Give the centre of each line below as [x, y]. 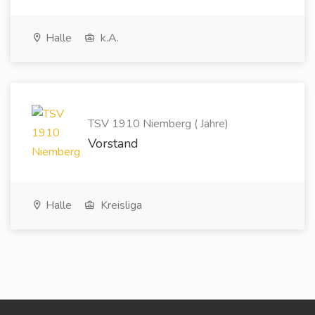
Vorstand [113, 143]
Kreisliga [120, 205]
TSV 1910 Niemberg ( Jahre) [158, 123]
